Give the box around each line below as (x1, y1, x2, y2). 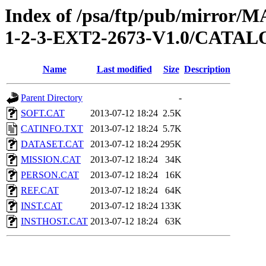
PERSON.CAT (21, 170, 79, 180)
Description (184, 64, 230, 75)
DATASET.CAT (21, 139, 84, 150)
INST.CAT (21, 201, 62, 211)
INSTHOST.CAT (21, 216, 88, 227)
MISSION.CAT (21, 154, 81, 165)
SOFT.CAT (21, 108, 65, 119)
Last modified (96, 64, 152, 75)
